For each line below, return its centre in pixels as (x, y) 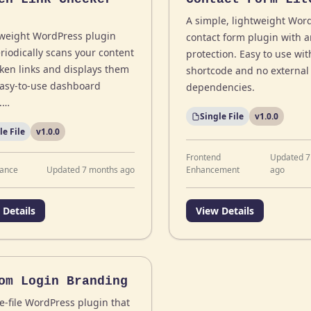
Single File (221, 116)
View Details (225, 211)
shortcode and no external (247, 70)
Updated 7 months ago (90, 170)
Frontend (203, 157)
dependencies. (220, 87)
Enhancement (212, 170)
